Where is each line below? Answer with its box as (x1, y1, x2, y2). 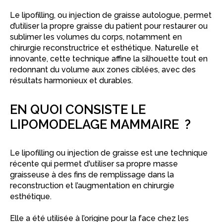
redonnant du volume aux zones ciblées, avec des (10, 64, 196, 74)
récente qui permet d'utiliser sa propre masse (10, 159, 178, 168)
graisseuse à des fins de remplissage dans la (10, 169, 174, 179)
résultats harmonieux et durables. (10, 75, 133, 85)
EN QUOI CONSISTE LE (10, 102, 146, 117)
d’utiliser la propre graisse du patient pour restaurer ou (10, 21, 208, 31)
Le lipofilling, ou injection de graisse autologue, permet (10, 10, 212, 20)
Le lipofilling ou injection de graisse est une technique (10, 148, 208, 158)
